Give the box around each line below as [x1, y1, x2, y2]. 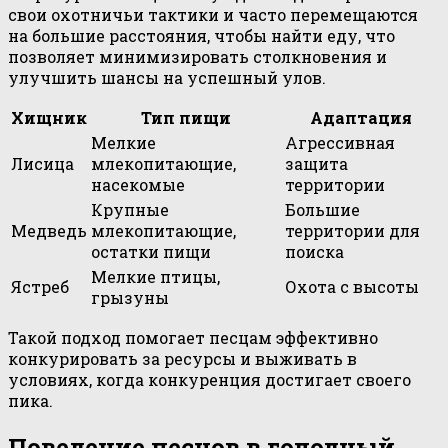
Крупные [91, 198, 169, 220]
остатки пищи [91, 240, 211, 262]
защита [285, 152, 348, 174]
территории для [285, 219, 420, 241]
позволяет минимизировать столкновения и [8, 45, 387, 67]
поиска [285, 240, 344, 262]
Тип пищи [141, 106, 231, 128]
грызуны [91, 286, 169, 308]
